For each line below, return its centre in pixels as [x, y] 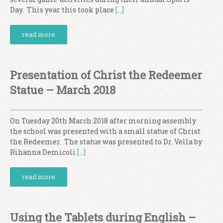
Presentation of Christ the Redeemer [106, 75]
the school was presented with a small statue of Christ [105, 131]
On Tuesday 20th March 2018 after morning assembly [103, 121]
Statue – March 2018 [63, 90]
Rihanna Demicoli [44, 152]
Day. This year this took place [63, 10]
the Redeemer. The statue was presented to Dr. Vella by [106, 142]
